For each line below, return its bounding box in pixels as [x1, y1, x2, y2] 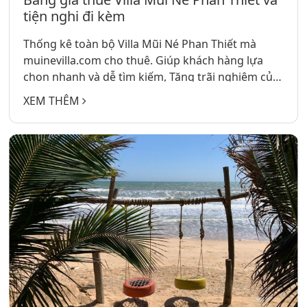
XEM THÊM [23, 93, 83, 109]
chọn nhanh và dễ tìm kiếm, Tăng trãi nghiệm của [23, 69, 280, 85]
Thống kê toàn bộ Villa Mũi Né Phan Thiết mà [23, 36, 257, 52]
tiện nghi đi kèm [23, 7, 126, 26]
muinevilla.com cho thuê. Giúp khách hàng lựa [23, 53, 264, 69]
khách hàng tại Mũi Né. [23, 86, 143, 101]
